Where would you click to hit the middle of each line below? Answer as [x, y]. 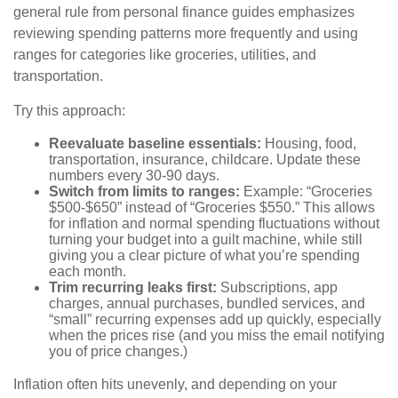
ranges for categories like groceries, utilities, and [165, 54]
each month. [88, 271]
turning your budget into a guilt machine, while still [206, 239]
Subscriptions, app [277, 287]
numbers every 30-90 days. [134, 175]
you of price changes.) [118, 351]
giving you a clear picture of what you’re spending [204, 255]
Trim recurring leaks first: [133, 287]
